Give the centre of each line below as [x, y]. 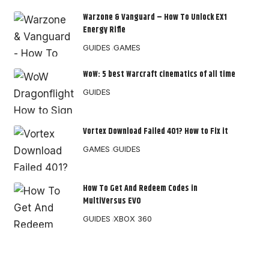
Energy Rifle [104, 30]
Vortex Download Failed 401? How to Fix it [155, 132]
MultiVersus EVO [112, 201]
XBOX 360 [133, 219]
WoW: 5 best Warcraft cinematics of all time [159, 75]
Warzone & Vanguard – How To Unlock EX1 [155, 18]
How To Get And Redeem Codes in [140, 189]
